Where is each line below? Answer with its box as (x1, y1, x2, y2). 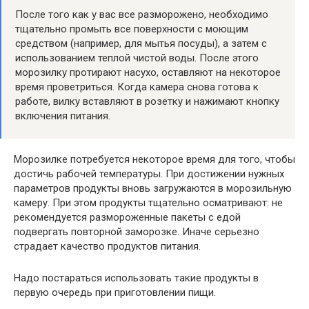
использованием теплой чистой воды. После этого (15, 51, 259, 64)
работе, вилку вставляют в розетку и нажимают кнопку (15, 94, 279, 108)
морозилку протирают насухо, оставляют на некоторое (15, 66, 281, 79)
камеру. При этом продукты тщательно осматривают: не (14, 196, 283, 209)
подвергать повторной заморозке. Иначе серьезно (14, 225, 259, 238)
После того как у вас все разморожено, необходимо (15, 8, 268, 21)
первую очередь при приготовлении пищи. (14, 286, 216, 299)
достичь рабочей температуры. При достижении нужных (14, 167, 284, 180)
